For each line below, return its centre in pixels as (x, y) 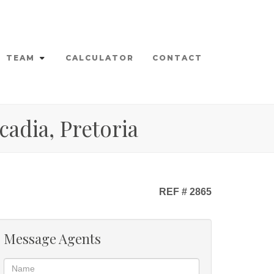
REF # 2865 (184, 192)
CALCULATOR (100, 58)
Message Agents (52, 239)
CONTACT (177, 58)
